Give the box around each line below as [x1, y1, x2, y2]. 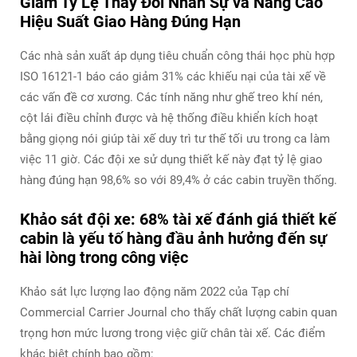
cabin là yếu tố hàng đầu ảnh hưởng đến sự [20, 228, 327, 248]
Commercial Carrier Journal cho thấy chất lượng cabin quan [20, 304, 337, 320]
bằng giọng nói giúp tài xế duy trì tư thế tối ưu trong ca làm [20, 131, 330, 146]
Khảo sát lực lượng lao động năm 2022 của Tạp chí [20, 284, 289, 299]
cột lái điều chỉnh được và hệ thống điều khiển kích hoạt [20, 110, 318, 125]
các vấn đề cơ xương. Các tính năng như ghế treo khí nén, [20, 89, 323, 104]
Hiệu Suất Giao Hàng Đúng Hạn [20, 11, 241, 31]
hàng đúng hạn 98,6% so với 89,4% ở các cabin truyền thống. [20, 172, 337, 187]
